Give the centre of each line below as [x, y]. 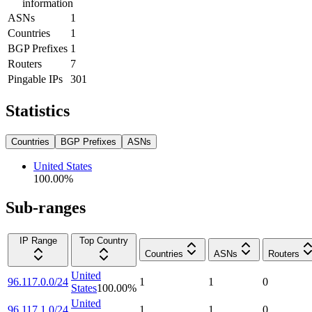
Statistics [38, 110]
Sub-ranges [46, 208]
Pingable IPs [35, 79]
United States [63, 166]
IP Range [38, 241]
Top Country [104, 241]
